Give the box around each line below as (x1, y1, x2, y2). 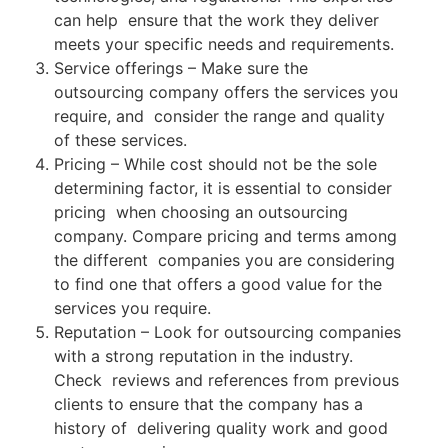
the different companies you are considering (54, 250, 395, 271)
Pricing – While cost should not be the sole (54, 154, 377, 175)
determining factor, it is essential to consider (54, 178, 392, 199)
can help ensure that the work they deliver (54, 10, 379, 31)
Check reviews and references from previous (54, 370, 399, 391)
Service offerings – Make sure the (54, 58, 308, 79)
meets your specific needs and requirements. (54, 34, 394, 55)
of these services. (54, 130, 192, 151)
